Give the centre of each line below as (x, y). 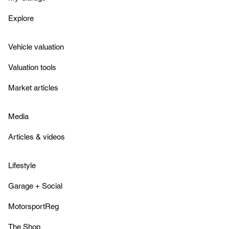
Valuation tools (32, 67)
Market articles (33, 88)
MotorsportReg (33, 207)
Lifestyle (22, 166)
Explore (21, 18)
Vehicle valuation (36, 47)
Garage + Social (35, 186)
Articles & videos (37, 137)
